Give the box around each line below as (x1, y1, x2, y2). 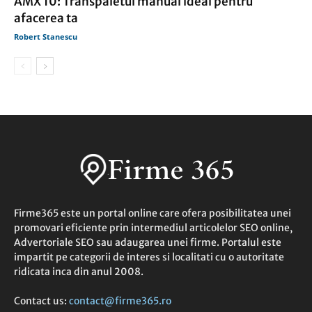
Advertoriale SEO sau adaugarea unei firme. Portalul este (14, 236, 281, 249)
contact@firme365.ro (69, 295, 171, 308)
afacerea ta (14, 10, 78, 26)
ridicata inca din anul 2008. (14, 265, 143, 279)
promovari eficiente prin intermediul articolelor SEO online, (14, 221, 292, 235)
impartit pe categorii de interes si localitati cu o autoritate (14, 251, 284, 264)
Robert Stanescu (14, 31, 77, 42)
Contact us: (14, 295, 69, 308)
